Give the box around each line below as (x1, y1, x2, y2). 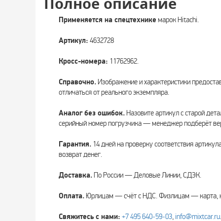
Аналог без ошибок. (59, 109, 125, 118)
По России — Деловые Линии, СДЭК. (92, 171, 201, 180)
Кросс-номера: (59, 57, 108, 66)
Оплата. (59, 191, 84, 201)
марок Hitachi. (156, 15, 199, 24)
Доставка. (59, 171, 92, 180)
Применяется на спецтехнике (59, 15, 156, 25)
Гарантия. (59, 140, 91, 149)
